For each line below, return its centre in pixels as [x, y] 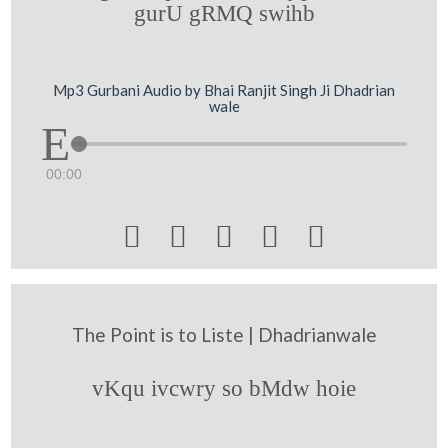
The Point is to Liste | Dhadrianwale [224, 334]
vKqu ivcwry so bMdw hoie [224, 387]
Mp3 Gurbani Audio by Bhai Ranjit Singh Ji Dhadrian [224, 89]
